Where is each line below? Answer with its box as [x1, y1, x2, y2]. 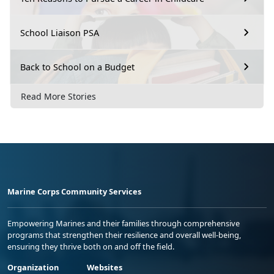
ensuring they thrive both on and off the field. [7, 241, 174, 253]
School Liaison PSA [20, 26, 99, 39]
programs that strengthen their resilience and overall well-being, [7, 229, 241, 241]
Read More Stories [21, 91, 96, 103]
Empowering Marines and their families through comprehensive [7, 218, 240, 229]
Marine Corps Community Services [7, 186, 141, 198]
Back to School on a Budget [20, 61, 135, 73]
